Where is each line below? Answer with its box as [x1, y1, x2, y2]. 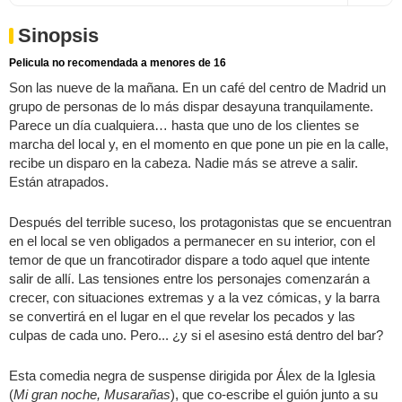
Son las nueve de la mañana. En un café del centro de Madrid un [9, 79, 386, 95]
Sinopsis [18, 23, 99, 47]
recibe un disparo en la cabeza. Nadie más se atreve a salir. [9, 154, 358, 170]
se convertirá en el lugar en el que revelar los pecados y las [9, 308, 355, 324]
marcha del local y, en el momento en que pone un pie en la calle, [9, 135, 389, 152]
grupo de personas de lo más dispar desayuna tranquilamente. [9, 98, 373, 114]
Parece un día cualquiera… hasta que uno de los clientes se [9, 117, 359, 133]
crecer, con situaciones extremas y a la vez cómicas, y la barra [9, 289, 380, 305]
